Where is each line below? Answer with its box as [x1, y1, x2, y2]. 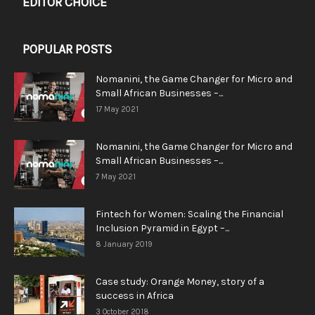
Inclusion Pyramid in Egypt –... [96, 222, 229, 234]
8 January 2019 [96, 240, 153, 249]
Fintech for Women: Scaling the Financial [96, 208, 283, 220]
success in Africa [96, 290, 174, 302]
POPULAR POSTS [22, 41, 112, 57]
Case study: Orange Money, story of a [96, 276, 264, 288]
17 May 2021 [96, 105, 139, 114]
